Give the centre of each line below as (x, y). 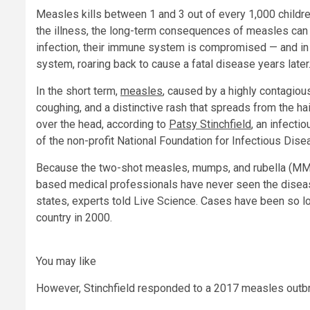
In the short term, (78, 91)
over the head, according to (102, 125)
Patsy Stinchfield (210, 125)
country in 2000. (74, 218)
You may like (66, 262)
